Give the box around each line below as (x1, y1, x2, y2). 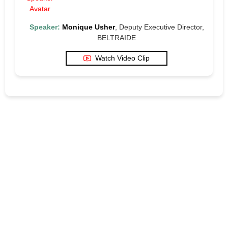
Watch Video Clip (95, 53, 150, 62)
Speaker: (29, 22, 60, 31)
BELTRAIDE (97, 33, 136, 42)
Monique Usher (62, 22, 115, 31)
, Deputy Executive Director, (115, 22, 204, 31)
